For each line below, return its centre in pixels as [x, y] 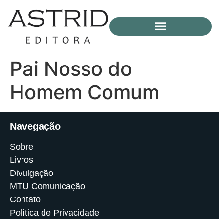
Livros [22, 160]
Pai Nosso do [71, 68]
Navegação [35, 126]
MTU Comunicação [47, 186]
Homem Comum [85, 92]
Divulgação [32, 173]
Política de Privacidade [55, 212]
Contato [25, 199]
